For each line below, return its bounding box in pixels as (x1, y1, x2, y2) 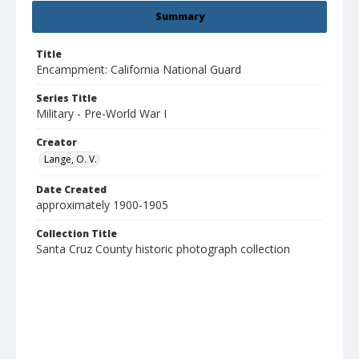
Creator (36, 135, 77, 150)
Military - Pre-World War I (36, 106, 167, 122)
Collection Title (36, 227, 117, 241)
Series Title (36, 91, 97, 106)
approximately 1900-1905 (36, 197, 168, 213)
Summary (155, 10, 204, 24)
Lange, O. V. (44, 152, 97, 167)
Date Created (36, 183, 107, 197)
